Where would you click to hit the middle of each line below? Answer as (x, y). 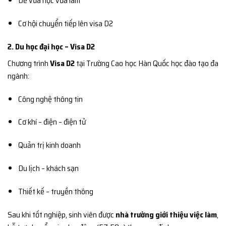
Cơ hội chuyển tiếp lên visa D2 (65, 24)
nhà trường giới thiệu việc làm (166, 214)
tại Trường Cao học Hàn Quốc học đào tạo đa (147, 63)
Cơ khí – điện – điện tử (52, 122)
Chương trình (29, 63)
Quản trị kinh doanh (49, 145)
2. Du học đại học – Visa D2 (51, 46)
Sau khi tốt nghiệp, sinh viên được (62, 214)
